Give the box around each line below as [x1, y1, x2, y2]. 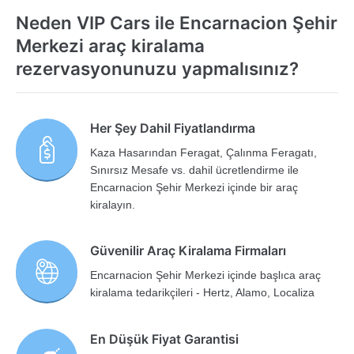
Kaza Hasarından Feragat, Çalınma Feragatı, [90, 145, 318, 159]
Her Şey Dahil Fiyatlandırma [90, 119, 256, 136]
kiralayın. [90, 198, 136, 211]
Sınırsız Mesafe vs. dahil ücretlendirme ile [90, 163, 299, 176]
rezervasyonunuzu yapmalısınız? [16, 57, 299, 79]
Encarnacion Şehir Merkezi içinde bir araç [90, 180, 299, 194]
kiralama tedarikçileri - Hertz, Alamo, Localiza [90, 285, 315, 299]
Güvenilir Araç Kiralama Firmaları [90, 242, 287, 258]
